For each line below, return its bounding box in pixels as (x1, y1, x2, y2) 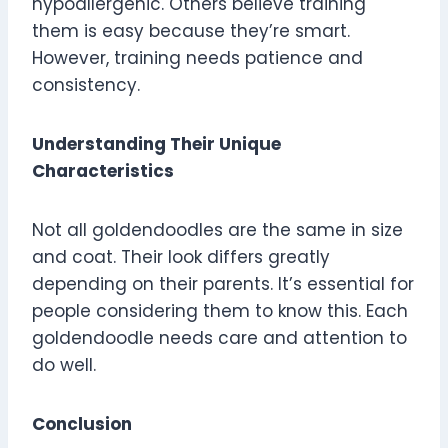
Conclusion (32, 412, 132, 437)
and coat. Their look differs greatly (32, 245, 330, 270)
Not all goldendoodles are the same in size (32, 218, 403, 243)
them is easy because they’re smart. (32, 19, 350, 44)
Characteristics (32, 159, 174, 184)
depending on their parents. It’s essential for (32, 272, 414, 297)
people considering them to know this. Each (32, 299, 408, 324)
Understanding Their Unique (32, 132, 281, 157)
